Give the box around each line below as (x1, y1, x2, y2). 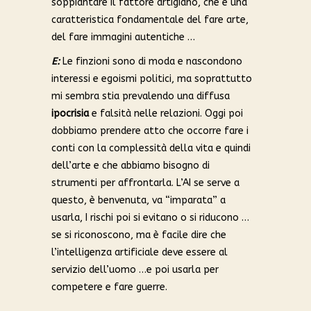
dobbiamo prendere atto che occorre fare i (51, 125, 249, 137)
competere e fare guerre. (51, 281, 167, 294)
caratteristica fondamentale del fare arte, (51, 14, 249, 26)
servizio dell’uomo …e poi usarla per (51, 264, 219, 276)
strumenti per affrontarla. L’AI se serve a (51, 177, 239, 190)
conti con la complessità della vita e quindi (51, 142, 251, 155)
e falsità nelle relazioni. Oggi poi (89, 108, 243, 120)
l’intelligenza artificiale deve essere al (51, 246, 228, 259)
